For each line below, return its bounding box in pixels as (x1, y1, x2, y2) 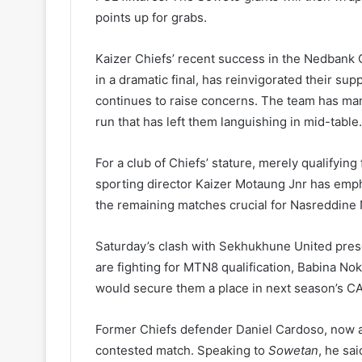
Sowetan (268, 343, 318, 358)
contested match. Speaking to (95, 343, 268, 358)
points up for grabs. (95, 10, 207, 25)
